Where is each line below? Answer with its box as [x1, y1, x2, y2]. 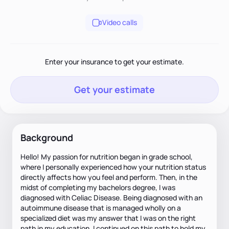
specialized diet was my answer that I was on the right [20, 213, 196, 223]
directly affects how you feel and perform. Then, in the [20, 172, 197, 182]
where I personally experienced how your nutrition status [20, 162, 206, 172]
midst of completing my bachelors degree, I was [20, 182, 175, 192]
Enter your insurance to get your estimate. [45, 56, 184, 66]
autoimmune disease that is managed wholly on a [20, 202, 181, 213]
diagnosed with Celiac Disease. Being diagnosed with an [20, 192, 202, 202]
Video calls [102, 17, 138, 28]
